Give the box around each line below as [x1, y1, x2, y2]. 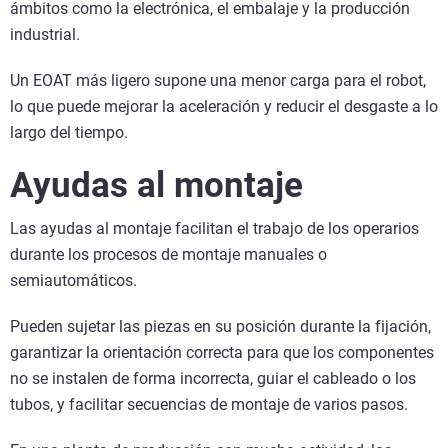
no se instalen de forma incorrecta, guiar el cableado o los [10, 369, 416, 389]
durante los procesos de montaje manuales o [10, 245, 327, 265]
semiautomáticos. [10, 271, 137, 291]
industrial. [10, 25, 80, 45]
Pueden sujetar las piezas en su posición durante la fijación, [10, 317, 431, 337]
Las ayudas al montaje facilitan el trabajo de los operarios [10, 219, 419, 239]
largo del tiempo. [10, 123, 136, 143]
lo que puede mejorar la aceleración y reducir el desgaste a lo [10, 97, 438, 117]
